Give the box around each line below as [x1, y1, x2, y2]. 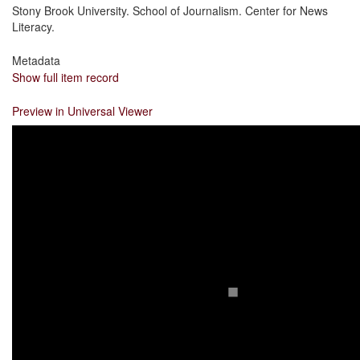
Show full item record [12, 69, 119, 85]
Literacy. [12, 18, 55, 35]
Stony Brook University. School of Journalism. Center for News [12, 2, 328, 18]
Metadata [12, 52, 60, 68]
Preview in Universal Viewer [12, 103, 153, 119]
